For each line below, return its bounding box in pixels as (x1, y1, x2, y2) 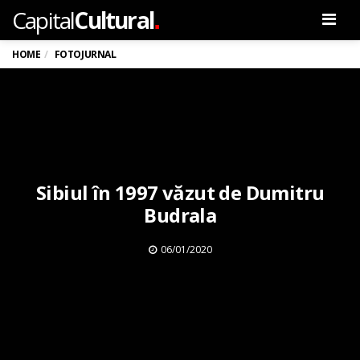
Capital (12, 5, 75, 35)
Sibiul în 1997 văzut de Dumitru (36, 178, 325, 206)
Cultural (74, 5, 154, 35)
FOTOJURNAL (54, 47, 117, 61)
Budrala (144, 201, 217, 228)
